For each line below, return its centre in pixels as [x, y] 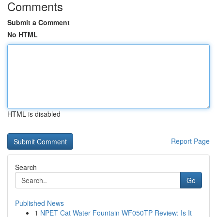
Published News [39, 203]
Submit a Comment [39, 22]
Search [26, 167]
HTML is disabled [34, 114]
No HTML [23, 34]
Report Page [190, 141]
